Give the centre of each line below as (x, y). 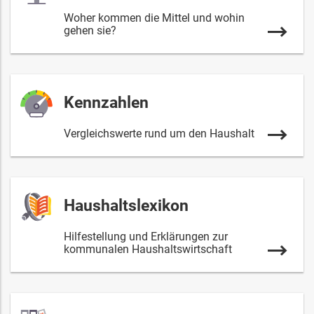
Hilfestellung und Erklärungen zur (146, 237)
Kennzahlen (106, 103)
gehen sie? (90, 30)
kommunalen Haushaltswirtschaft (148, 249)
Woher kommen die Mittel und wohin (154, 18)
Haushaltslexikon (126, 206)
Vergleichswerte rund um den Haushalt (159, 134)
